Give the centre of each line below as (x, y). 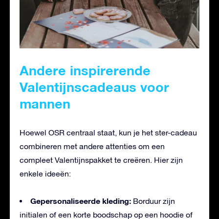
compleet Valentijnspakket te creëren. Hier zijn (101, 160)
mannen (45, 103)
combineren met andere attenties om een (92, 146)
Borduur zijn (153, 201)
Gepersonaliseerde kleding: (81, 200)
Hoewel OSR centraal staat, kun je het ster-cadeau (108, 132)
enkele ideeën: (45, 173)
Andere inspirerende (85, 70)
